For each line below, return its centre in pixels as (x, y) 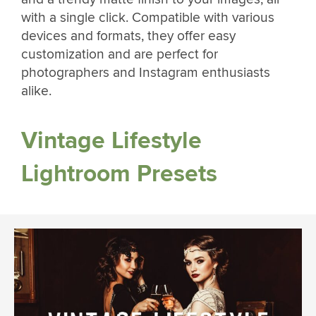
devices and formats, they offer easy (128, 36)
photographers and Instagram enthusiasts (146, 73)
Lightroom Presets (119, 174)
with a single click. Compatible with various (148, 18)
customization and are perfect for (120, 55)
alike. (36, 91)
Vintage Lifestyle (111, 141)
